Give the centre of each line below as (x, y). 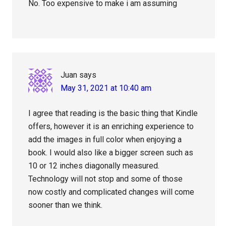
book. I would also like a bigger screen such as (111, 153)
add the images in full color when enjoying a (105, 140)
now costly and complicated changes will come (111, 192)
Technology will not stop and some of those (106, 179)
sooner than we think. (66, 205)
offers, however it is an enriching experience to (111, 127)
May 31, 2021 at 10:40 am (106, 88)
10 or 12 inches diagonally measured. (94, 166)
